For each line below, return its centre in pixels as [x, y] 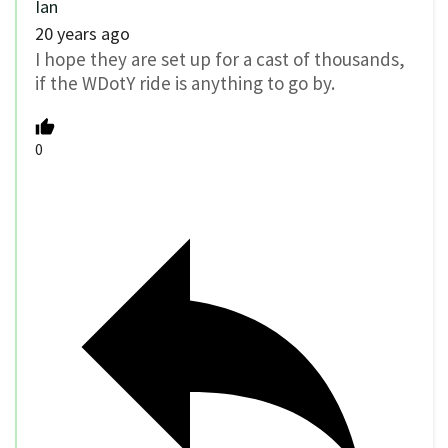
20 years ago [82, 33]
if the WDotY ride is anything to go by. [185, 82]
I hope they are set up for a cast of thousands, [220, 58]
